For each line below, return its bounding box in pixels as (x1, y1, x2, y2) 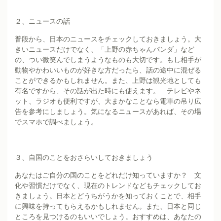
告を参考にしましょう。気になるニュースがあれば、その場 (15, 108, 201, 116)
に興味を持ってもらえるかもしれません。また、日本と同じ (15, 202, 201, 211)
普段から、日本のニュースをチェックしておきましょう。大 (15, 35, 201, 43)
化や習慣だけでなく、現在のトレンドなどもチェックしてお (15, 182, 201, 190)
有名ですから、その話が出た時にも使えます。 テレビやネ (15, 87, 201, 95)
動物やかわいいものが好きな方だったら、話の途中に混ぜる (15, 66, 201, 74)
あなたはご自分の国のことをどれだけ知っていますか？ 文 (15, 171, 201, 180)
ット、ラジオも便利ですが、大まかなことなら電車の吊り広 (15, 97, 201, 106)
